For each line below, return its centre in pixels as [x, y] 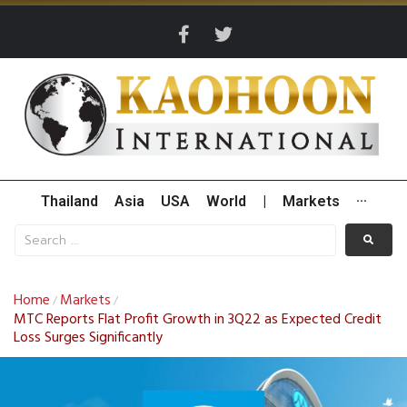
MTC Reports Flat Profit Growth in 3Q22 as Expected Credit [198, 320]
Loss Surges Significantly [88, 338]
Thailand [69, 202]
